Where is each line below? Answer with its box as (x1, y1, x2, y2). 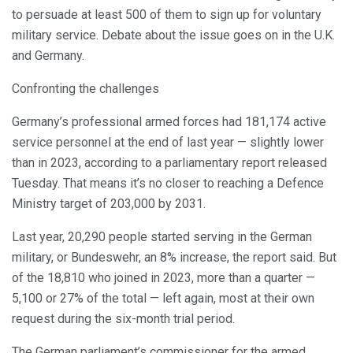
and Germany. (12, 47, 84, 63)
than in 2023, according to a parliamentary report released (12, 154, 327, 170)
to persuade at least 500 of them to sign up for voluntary (12, 6, 321, 22)
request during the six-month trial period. (12, 310, 235, 326)
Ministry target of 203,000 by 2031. (12, 195, 206, 211)
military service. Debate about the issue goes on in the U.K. (12, 27, 335, 43)
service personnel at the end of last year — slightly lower (12, 134, 324, 150)
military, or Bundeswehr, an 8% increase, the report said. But (12, 249, 336, 265)
